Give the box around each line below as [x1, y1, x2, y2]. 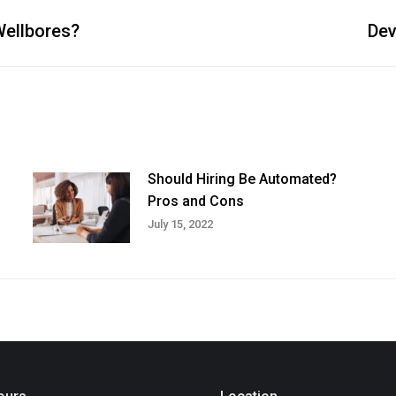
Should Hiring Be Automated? [147, 171, 337, 187]
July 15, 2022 [147, 217, 213, 231]
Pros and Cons [147, 193, 244, 209]
